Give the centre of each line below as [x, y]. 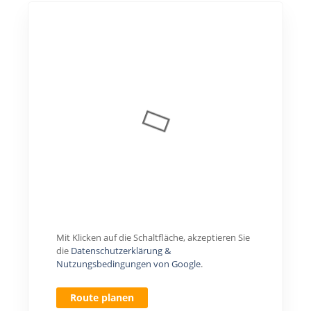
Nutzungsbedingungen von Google [128, 264]
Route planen [102, 298]
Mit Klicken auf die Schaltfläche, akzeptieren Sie [153, 238]
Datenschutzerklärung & [121, 251]
